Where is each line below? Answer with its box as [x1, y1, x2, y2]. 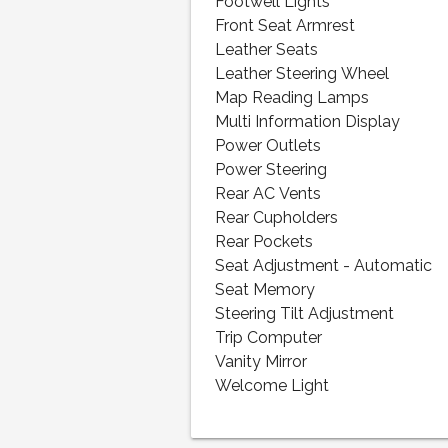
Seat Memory [215, 279, 316, 302]
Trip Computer [215, 327, 323, 350]
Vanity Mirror [215, 351, 308, 374]
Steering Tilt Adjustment [215, 303, 395, 326]
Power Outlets [215, 135, 322, 158]
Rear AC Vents [215, 183, 322, 206]
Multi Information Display [215, 111, 401, 134]
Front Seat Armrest [215, 15, 356, 38]
